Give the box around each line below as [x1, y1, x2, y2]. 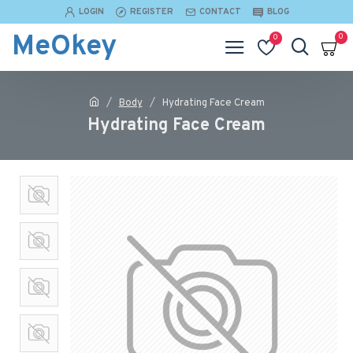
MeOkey [12, 28, 117, 65]
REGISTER [129, 6, 173, 17]
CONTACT [199, 6, 241, 17]
